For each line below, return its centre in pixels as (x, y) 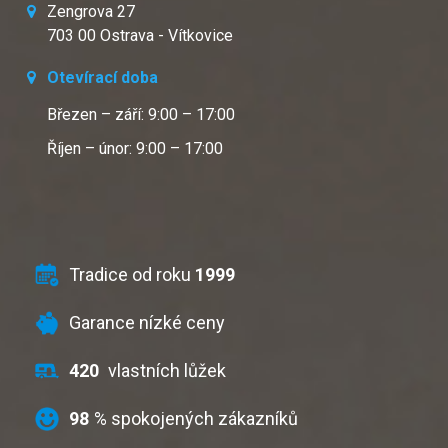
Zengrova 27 (91, 11)
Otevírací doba (102, 77)
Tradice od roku (132, 274)
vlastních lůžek (165, 370)
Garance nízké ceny (147, 322)
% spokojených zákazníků (196, 418)
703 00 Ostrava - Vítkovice (140, 35)
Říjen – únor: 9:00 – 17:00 (135, 148)
